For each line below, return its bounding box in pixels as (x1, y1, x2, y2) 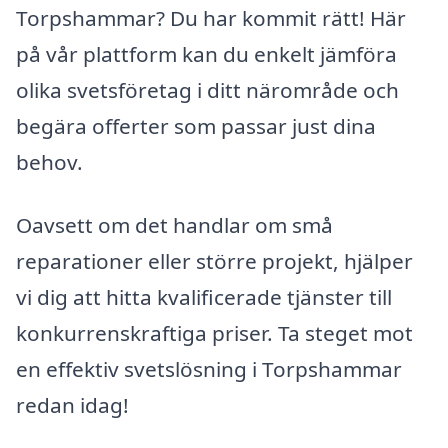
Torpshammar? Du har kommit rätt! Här (16, 3, 406, 32)
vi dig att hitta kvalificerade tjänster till (16, 283, 392, 312)
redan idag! (16, 391, 129, 420)
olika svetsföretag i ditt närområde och (16, 75, 399, 104)
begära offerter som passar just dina (16, 111, 376, 140)
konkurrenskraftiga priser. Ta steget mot (16, 319, 413, 348)
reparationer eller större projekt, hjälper (16, 247, 413, 276)
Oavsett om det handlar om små (16, 211, 333, 240)
